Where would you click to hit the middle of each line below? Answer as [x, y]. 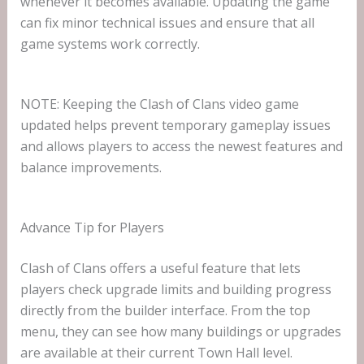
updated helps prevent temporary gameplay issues [175, 126]
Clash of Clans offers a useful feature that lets [160, 269]
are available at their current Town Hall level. [156, 353]
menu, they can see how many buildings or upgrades [180, 332]
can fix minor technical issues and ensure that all [167, 23]
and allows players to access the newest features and [181, 147]
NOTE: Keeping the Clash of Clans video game [159, 104]
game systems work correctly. [110, 44]
